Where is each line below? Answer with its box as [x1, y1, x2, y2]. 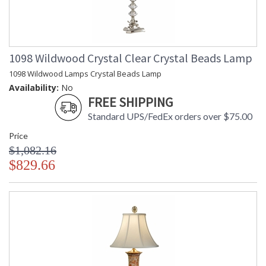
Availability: [9, 82, 59, 94]
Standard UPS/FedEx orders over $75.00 [88, 110, 252, 122]
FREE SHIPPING [88, 94, 173, 111]
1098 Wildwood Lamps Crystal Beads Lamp [9, 68, 161, 80]
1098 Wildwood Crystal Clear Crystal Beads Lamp [9, 50, 252, 66]
